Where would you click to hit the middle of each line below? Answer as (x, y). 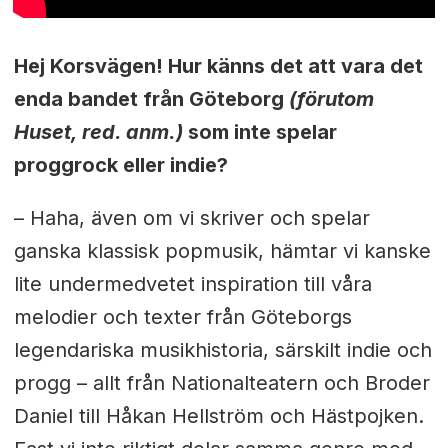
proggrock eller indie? (120, 164)
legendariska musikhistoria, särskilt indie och (222, 349)
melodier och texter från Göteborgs (182, 316)
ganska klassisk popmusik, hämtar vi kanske (222, 250)
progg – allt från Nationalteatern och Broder (221, 382)
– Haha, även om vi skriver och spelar (191, 217)
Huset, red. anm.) (98, 131)
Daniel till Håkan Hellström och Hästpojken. (218, 415)
